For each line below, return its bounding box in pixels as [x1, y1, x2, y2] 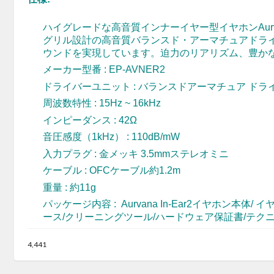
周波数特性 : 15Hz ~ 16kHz [43, 98, 161, 109]
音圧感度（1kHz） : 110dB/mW [43, 131, 180, 143]
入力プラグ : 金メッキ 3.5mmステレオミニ [43, 148, 229, 159]
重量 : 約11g [43, 182, 96, 193]
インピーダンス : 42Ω [43, 114, 137, 125]
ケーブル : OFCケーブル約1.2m [43, 165, 180, 176]
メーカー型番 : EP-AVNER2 [43, 64, 165, 75]
